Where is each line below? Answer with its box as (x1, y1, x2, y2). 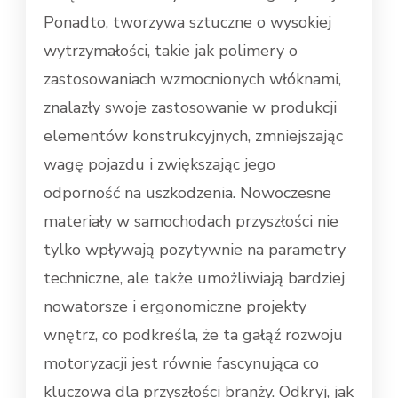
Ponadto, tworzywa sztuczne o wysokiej (44, 12, 331, 34)
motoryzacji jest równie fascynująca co (44, 353, 319, 375)
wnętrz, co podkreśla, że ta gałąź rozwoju (44, 324, 343, 346)
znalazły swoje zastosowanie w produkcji (44, 97, 337, 119)
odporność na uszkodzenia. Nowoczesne (44, 182, 331, 204)
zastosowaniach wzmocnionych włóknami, (44, 68, 341, 91)
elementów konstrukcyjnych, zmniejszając (44, 125, 343, 147)
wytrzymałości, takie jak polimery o (44, 40, 298, 62)
